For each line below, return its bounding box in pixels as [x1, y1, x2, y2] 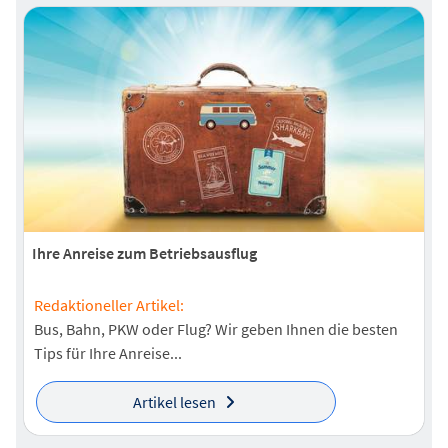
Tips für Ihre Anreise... [34, 343, 182, 364]
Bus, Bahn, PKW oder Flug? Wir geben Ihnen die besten [34, 319, 398, 340]
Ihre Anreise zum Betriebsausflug [32, 243, 257, 264]
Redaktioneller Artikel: [34, 295, 184, 316]
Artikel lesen [132, 392, 216, 413]
